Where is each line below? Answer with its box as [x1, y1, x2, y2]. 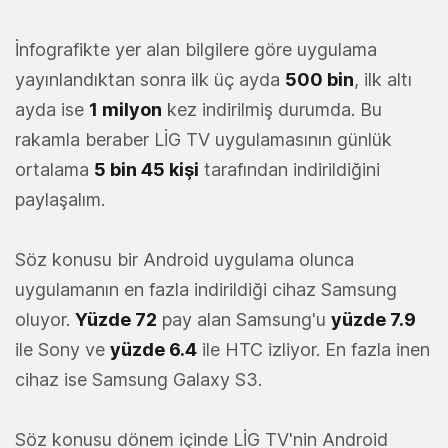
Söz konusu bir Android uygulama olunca [15, 249, 354, 270]
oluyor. [15, 309, 75, 330]
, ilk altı [354, 69, 412, 90]
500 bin [285, 69, 354, 90]
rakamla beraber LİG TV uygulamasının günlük [15, 129, 392, 150]
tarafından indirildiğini [199, 159, 380, 180]
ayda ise [15, 99, 89, 120]
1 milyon [89, 99, 162, 120]
